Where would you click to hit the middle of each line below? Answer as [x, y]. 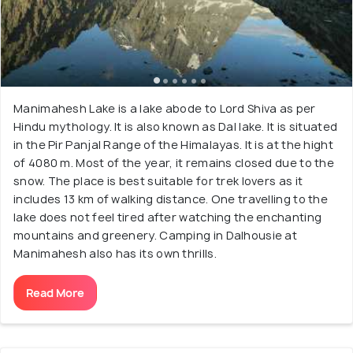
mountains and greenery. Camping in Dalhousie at [156, 235]
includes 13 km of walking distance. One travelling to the [171, 199]
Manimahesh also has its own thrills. [115, 253]
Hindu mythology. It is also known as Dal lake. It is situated [176, 126]
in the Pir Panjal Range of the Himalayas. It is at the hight [173, 145]
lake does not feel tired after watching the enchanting [168, 217]
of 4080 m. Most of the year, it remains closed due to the [174, 163]
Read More [55, 293]
